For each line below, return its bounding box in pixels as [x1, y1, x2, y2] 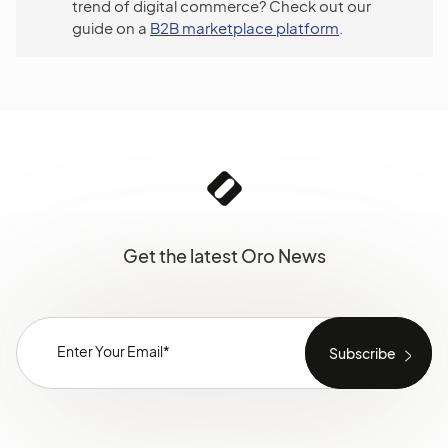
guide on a [72, 18, 150, 37]
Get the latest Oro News [122, 244, 326, 267]
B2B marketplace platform [150, 18, 339, 37]
